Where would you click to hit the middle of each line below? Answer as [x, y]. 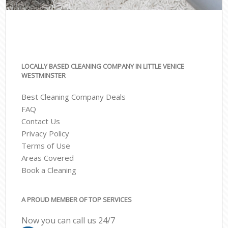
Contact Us [41, 121]
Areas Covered [48, 158]
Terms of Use [46, 146]
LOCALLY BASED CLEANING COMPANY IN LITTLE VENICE [103, 66]
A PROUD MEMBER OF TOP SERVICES [77, 199]
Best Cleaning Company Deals [74, 97]
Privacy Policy [46, 134]
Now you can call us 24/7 [68, 221]
